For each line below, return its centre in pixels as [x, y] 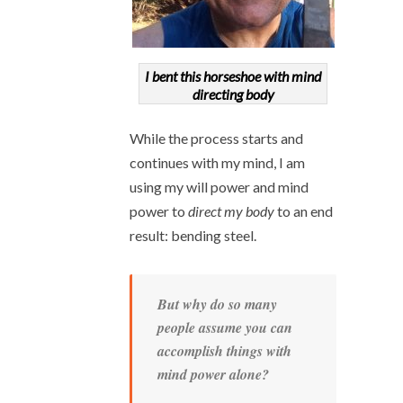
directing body [233, 94]
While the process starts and [216, 138]
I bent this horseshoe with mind [233, 76]
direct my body [231, 211]
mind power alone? [213, 374]
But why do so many [217, 304]
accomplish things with [224, 351]
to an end [304, 211]
